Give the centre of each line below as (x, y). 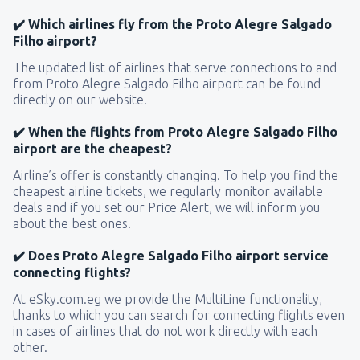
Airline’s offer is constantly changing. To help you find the (176, 176)
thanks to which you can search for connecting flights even (179, 315)
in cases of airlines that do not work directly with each (165, 331)
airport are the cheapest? (92, 149)
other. (30, 348)
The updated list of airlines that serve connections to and (175, 68)
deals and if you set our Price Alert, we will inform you (166, 208)
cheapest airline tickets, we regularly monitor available (168, 192)
